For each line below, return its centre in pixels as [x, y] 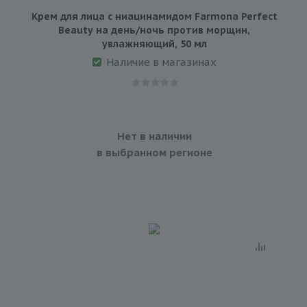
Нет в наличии [154, 136]
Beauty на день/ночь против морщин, [154, 30]
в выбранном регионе [154, 152]
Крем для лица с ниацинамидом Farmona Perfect [154, 16]
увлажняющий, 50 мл [154, 44]
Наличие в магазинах [161, 62]
